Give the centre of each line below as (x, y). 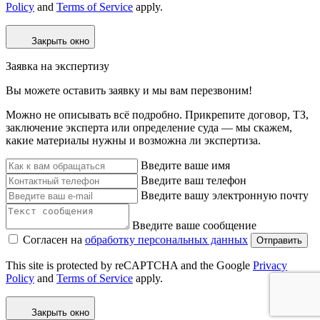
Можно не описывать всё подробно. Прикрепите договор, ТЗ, (157, 114)
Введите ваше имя (185, 165)
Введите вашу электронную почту (225, 195)
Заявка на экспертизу (57, 66)
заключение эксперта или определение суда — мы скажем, (149, 127)
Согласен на (54, 239)
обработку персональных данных (166, 239)
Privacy (270, 265)
